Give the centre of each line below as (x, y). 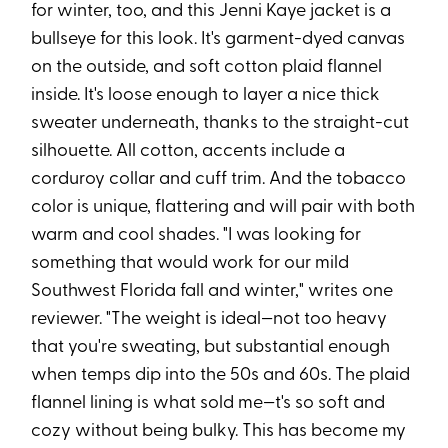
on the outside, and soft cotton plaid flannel (207, 67)
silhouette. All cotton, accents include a (188, 151)
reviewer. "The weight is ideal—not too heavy (209, 319)
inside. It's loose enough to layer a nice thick (206, 95)
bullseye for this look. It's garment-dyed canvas (218, 39)
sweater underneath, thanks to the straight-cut (220, 123)
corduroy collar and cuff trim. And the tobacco (219, 179)
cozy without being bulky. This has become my (219, 431)
